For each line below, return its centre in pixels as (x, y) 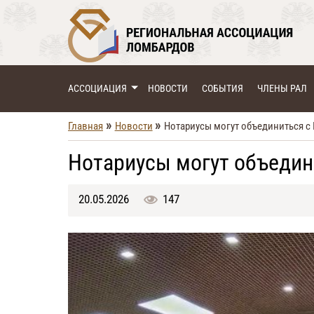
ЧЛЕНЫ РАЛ (282, 88)
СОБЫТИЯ (223, 88)
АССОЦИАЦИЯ (97, 88)
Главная (86, 126)
